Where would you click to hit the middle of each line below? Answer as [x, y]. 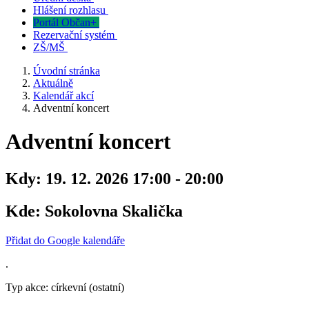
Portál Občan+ [66, 22]
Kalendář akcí [63, 96]
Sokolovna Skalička [112, 211]
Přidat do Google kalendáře [65, 240]
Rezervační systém [74, 35]
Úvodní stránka [67, 71]
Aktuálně [53, 83]
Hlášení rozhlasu [69, 10]
